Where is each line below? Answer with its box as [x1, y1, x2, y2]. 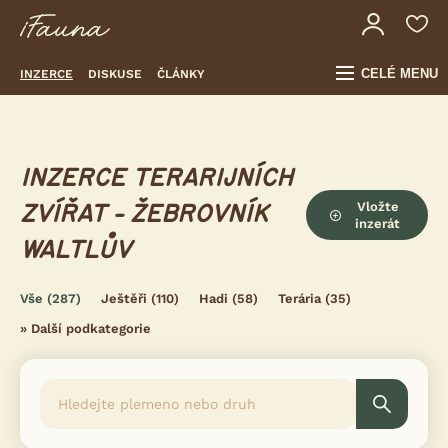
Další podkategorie [31, 321, 151, 336]
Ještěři [101, 291, 147, 306]
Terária [278, 291, 321, 306]
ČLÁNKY [157, 66, 205, 81]
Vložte [356, 199, 399, 214]
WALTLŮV [20, 238, 131, 263]
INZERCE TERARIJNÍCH [20, 166, 293, 191]
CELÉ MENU [361, 66, 438, 81]
